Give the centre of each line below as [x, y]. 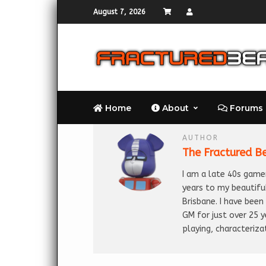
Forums [245, 108]
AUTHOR [200, 138]
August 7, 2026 [119, 12]
